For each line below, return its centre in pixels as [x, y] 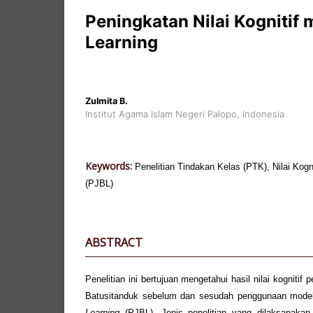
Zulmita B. [107, 101]
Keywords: [110, 166]
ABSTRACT [114, 242]
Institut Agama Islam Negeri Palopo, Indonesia [185, 114]
